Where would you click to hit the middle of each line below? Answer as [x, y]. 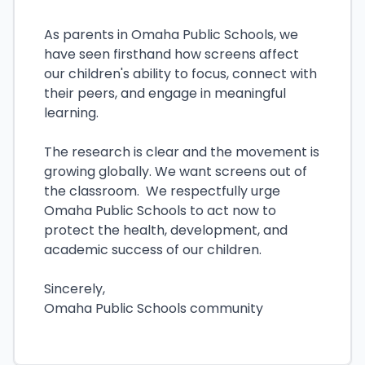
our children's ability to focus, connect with [180, 74]
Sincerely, [76, 289]
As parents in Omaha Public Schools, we [171, 35]
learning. [73, 113]
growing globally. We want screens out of [176, 172]
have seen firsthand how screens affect [172, 54]
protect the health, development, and [166, 230]
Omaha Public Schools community [154, 308]
